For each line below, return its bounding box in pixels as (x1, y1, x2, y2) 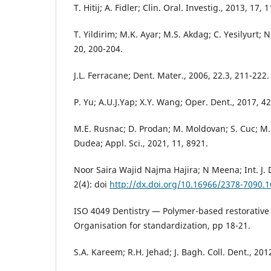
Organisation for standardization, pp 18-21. (74, 219, 250, 231)
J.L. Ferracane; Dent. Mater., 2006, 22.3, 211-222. (74, 69, 269, 81)
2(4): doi (74, 178, 109, 190)
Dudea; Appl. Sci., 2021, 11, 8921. (74, 137, 208, 149)
